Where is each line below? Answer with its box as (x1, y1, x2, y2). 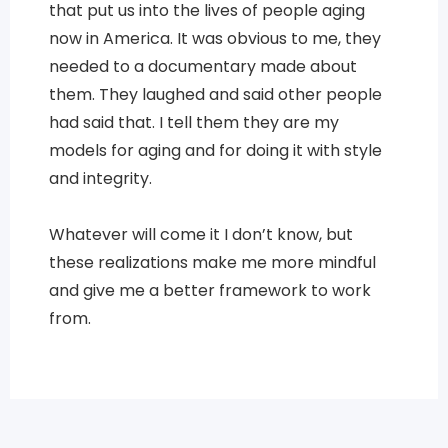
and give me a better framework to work (48, 278, 371, 302)
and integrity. (48, 166, 152, 190)
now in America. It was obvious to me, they (48, 26, 381, 50)
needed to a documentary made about (48, 54, 357, 78)
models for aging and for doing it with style (48, 138, 382, 162)
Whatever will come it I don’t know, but (48, 222, 353, 246)
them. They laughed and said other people (48, 82, 382, 106)
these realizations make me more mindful (48, 250, 376, 274)
